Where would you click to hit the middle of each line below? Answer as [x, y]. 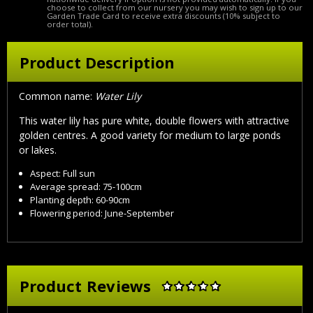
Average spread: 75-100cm [86, 187]
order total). [70, 24]
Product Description [97, 62]
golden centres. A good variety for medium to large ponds [150, 136]
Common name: [57, 96]
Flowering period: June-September [102, 213]
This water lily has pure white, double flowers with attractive [154, 121]
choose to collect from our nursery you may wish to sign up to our [175, 7]
